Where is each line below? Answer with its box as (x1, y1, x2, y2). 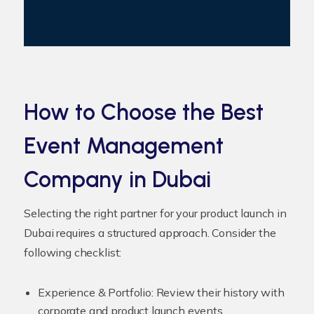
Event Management (24, 132, 224, 159)
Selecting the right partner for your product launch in (24, 205, 287, 220)
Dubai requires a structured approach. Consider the (24, 225, 276, 240)
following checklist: (24, 245, 122, 259)
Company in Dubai (24, 165, 212, 193)
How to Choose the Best (24, 98, 264, 125)
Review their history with (153, 285, 285, 299)
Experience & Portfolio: (38, 285, 153, 299)
